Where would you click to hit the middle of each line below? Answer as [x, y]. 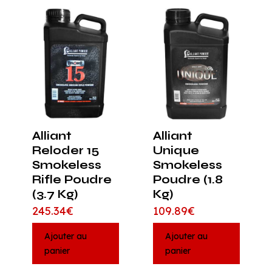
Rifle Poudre [72, 179]
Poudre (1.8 [188, 179]
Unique [176, 150]
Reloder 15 [66, 150]
